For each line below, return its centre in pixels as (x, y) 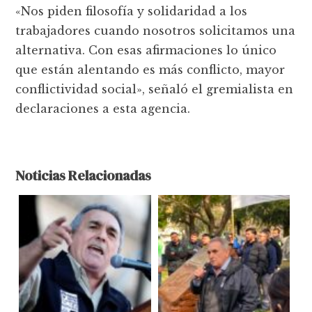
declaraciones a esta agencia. (103, 109)
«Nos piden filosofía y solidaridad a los (132, 11)
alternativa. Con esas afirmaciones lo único (146, 50)
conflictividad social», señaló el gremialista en (155, 89)
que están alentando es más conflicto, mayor (150, 70)
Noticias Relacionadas (84, 176)
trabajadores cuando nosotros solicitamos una (156, 31)
